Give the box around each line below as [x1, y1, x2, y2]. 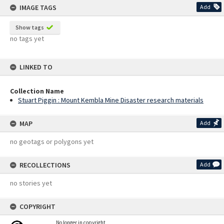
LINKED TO [19, 62, 52, 71]
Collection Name [10, 86, 64, 95]
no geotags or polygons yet [10, 137, 93, 146]
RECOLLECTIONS [19, 160, 70, 169]
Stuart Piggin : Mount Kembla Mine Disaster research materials [18, 95, 203, 104]
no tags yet [10, 34, 44, 43]
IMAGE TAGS [19, 3, 56, 12]
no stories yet [10, 178, 52, 187]
